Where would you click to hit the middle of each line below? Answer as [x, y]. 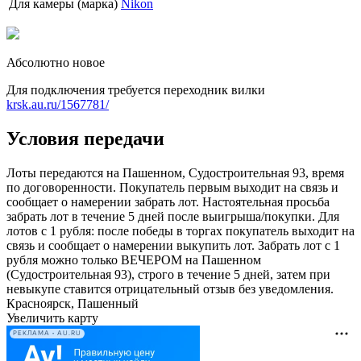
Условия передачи [85, 139]
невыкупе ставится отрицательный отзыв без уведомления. [170, 288]
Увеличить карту [52, 317]
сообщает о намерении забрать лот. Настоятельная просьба [168, 201]
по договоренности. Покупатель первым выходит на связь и [172, 187]
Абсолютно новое [56, 63]
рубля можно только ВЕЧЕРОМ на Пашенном [134, 259]
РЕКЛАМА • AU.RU [47, 334]
